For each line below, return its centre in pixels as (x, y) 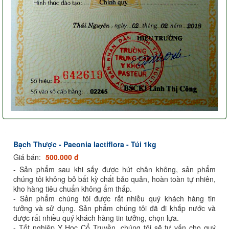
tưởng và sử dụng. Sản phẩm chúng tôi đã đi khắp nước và (114, 208)
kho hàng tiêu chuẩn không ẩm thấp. (73, 188)
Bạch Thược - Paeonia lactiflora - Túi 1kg (85, 144)
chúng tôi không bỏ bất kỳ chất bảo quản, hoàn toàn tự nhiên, (114, 179)
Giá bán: (28, 157)
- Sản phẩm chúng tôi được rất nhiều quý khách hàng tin (114, 198)
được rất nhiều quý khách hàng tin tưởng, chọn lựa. (97, 217)
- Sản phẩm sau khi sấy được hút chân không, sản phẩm (114, 169)
